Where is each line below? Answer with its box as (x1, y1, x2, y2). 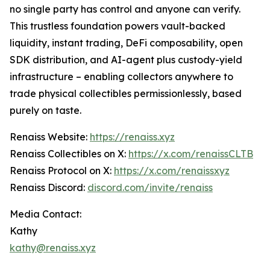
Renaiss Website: (10, 131, 90, 143)
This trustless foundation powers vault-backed (10, 20, 225, 33)
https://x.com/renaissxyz (114, 165, 230, 177)
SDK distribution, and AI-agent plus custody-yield (10, 54, 242, 66)
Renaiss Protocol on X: (10, 165, 114, 177)
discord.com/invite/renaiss (87, 181, 213, 194)
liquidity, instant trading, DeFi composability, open (10, 37, 243, 49)
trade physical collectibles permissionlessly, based (10, 87, 242, 100)
